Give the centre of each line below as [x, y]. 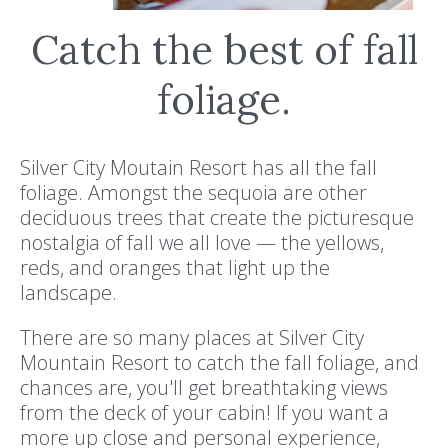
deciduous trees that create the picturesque [217, 218]
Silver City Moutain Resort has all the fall [198, 168]
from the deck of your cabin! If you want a [204, 413]
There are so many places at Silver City [192, 338]
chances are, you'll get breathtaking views [204, 388]
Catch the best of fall [224, 50]
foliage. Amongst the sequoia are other [193, 193]
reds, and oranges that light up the [175, 268]
